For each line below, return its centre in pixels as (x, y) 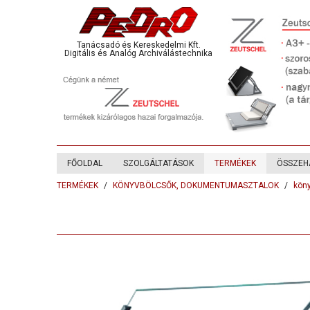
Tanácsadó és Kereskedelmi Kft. (138, 45)
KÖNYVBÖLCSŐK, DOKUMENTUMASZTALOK (196, 185)
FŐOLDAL (85, 163)
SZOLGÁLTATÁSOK (158, 163)
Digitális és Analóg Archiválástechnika (138, 53)
